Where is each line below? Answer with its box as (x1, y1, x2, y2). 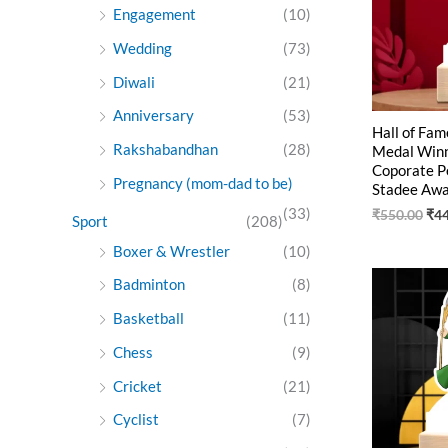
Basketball (113, 309, 184, 328)
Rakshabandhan (113, 140, 218, 159)
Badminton (113, 275, 185, 294)
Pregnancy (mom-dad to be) (113, 173, 293, 192)
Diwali (113, 72, 155, 91)
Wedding (113, 38, 172, 57)
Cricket (113, 376, 162, 395)
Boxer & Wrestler (113, 241, 230, 260)
